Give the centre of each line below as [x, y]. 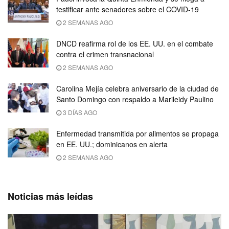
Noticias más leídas [50, 196]
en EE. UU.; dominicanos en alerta [112, 144]
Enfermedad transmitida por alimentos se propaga [138, 133]
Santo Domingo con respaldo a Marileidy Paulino [135, 99]
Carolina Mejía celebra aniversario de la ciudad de [138, 88]
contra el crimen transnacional [105, 54]
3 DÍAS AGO [79, 112]
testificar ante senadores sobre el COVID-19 [128, 9]
